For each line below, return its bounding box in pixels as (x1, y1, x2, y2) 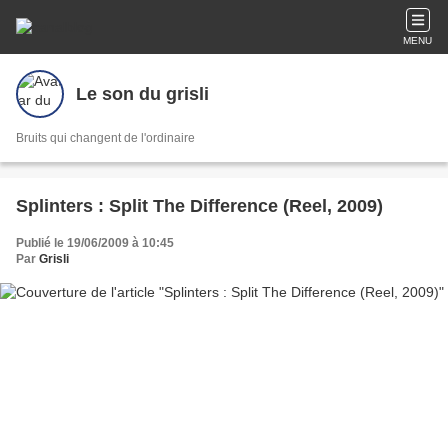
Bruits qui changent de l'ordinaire (16, 131, 195, 145)
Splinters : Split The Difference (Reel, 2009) (16, 196, 383, 216)
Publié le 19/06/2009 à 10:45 (16, 236, 174, 250)
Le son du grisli (76, 83, 209, 104)
